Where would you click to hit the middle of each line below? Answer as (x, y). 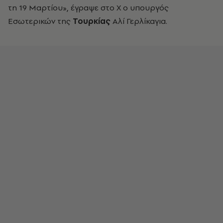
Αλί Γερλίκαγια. (139, 21)
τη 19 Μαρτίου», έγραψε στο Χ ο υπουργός (88, 7)
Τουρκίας (92, 21)
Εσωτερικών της (40, 21)
